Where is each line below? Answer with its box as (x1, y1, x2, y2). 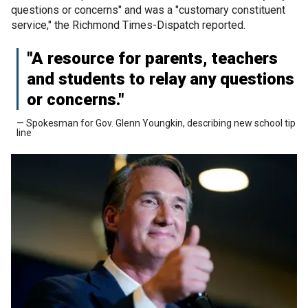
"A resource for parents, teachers (27, 49, 278, 68)
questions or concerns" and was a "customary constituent (11, 3, 285, 16)
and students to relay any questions (27, 69, 294, 89)
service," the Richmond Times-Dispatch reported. (11, 19, 245, 32)
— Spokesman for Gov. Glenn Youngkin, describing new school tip (16, 118, 296, 129)
